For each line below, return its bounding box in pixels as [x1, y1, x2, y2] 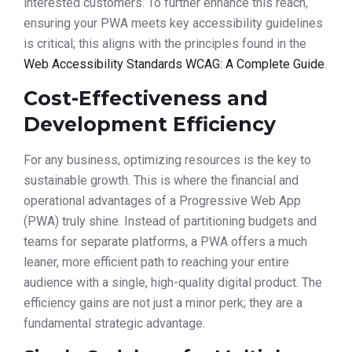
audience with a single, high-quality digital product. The [24, 275, 322, 291]
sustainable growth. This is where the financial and [24, 173, 299, 189]
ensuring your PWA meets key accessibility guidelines [24, 15, 323, 31]
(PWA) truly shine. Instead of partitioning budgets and [24, 214, 317, 229]
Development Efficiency [24, 112, 276, 137]
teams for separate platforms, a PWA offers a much [24, 234, 307, 250]
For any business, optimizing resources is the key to [24, 152, 311, 168]
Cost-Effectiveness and [24, 86, 268, 111]
